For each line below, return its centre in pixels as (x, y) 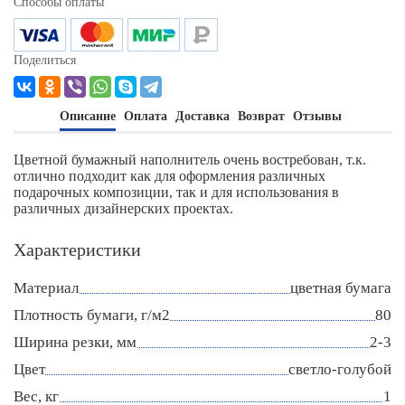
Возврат (261, 117)
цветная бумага (341, 288)
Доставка (202, 117)
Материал (46, 288)
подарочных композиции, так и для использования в (176, 193)
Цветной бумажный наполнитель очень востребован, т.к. (190, 160)
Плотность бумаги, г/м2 (92, 316)
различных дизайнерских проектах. (123, 209)
